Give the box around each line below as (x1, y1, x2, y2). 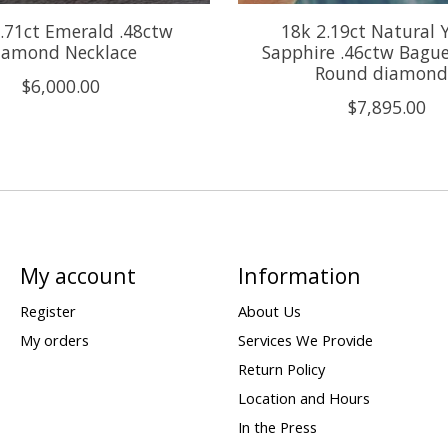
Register (19, 300, 76, 321)
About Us (237, 300, 301, 321)
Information (237, 260, 361, 290)
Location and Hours (237, 388, 370, 409)
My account (19, 260, 136, 290)
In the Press (237, 417, 317, 438)
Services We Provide (237, 330, 373, 350)
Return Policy (237, 359, 325, 380)
